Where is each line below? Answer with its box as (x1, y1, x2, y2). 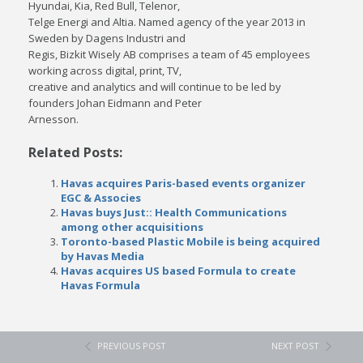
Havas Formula (61, 278, 141, 293)
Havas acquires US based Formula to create (61, 263, 297, 278)
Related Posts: (28, 143, 123, 161)
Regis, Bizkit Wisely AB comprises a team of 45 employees (28, 47, 311, 62)
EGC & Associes (61, 190, 142, 205)
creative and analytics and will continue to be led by (28, 79, 282, 94)
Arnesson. (28, 112, 79, 126)
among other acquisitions (61, 220, 204, 234)
